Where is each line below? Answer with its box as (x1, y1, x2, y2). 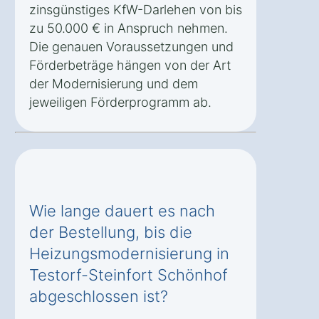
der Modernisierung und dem (29, 76, 198, 92)
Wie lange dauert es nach (29, 202, 215, 221)
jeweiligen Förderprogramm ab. (29, 95, 211, 110)
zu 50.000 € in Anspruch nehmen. (29, 21, 228, 36)
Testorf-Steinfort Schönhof (29, 266, 228, 285)
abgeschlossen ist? (29, 287, 168, 306)
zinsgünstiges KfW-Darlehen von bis (29, 2, 242, 18)
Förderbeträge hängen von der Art (29, 58, 231, 73)
